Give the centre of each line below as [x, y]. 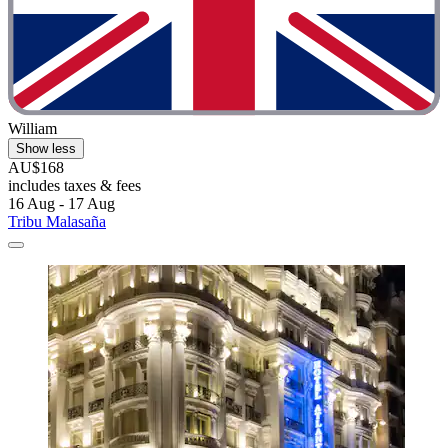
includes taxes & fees [74, 186]
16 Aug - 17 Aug [61, 204]
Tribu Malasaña [57, 222]
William [32, 129]
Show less [46, 149]
